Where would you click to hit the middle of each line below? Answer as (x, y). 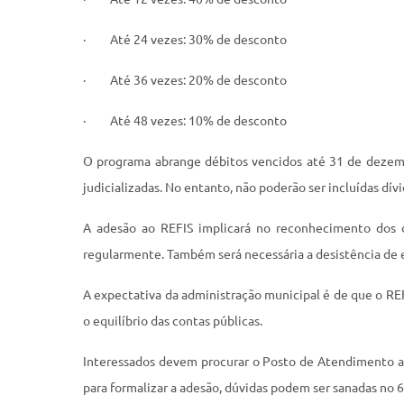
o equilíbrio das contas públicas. (173, 321)
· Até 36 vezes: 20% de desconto (185, 80)
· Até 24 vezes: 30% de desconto (185, 40)
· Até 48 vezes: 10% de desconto (185, 121)
